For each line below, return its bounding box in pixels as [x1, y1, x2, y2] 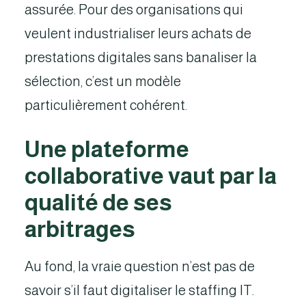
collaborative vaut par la [25, 163, 277, 189]
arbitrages [25, 217, 135, 242]
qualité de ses [25, 190, 172, 215]
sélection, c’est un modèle [25, 74, 181, 89]
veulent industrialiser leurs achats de [25, 26, 251, 41]
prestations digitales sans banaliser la [25, 50, 257, 65]
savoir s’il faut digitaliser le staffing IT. [25, 283, 254, 298]
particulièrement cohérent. [25, 98, 187, 113]
